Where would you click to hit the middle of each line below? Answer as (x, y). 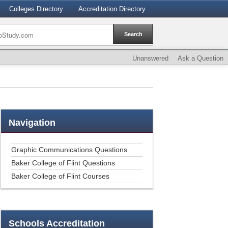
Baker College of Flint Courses (60, 176)
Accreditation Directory (112, 9)
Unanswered (150, 58)
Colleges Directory (36, 9)
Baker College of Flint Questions (63, 163)
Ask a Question (201, 58)
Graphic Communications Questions (69, 150)
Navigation (32, 123)
